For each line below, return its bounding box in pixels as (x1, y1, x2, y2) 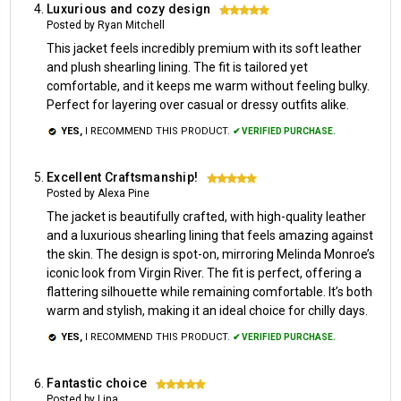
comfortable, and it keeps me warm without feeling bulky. (47, 78, 370, 93)
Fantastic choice (47, 375, 147, 390)
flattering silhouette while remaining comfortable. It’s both (47, 284, 372, 299)
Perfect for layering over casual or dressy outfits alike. (47, 97, 349, 112)
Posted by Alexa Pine (47, 186, 149, 200)
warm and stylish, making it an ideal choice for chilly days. (47, 303, 368, 318)
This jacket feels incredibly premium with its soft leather (47, 40, 362, 55)
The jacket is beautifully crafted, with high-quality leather (47, 209, 366, 224)
